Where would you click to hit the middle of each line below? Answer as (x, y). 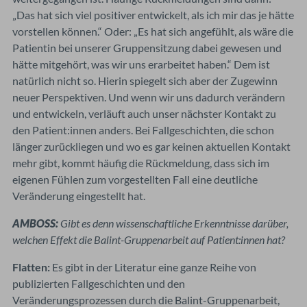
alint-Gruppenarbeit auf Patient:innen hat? (193, 239)
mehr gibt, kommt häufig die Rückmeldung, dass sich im (141, 162)
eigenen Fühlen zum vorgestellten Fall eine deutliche (135, 179)
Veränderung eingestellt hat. (79, 195)
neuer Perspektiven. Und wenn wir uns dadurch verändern (149, 97)
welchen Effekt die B (57, 239)
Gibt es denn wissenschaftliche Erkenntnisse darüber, (174, 223)
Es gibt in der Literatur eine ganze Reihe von (153, 267)
